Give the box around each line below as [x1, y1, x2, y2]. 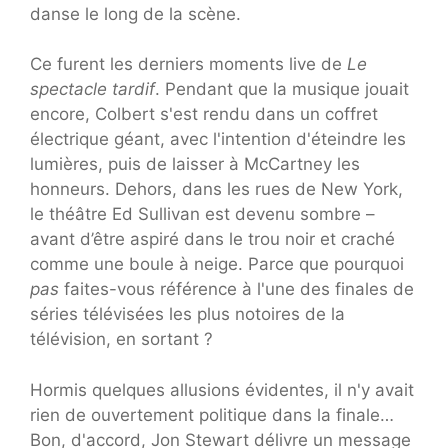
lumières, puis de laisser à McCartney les [30, 154, 360, 175]
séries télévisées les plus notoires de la [30, 304, 345, 325]
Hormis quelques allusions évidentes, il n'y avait [30, 379, 414, 400]
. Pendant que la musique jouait [155, 79, 409, 100]
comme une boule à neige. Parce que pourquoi [30, 254, 404, 275]
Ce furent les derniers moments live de [30, 54, 347, 75]
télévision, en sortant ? [30, 329, 213, 350]
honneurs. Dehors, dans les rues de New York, [30, 179, 403, 200]
